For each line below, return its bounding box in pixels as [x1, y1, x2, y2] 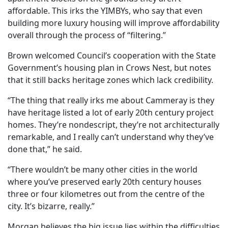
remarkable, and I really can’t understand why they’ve [8, 131, 214, 143]
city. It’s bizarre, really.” [8, 201, 95, 212]
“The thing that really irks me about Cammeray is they [8, 95, 214, 106]
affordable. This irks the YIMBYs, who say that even [8, 5, 203, 17]
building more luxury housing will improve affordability [8, 17, 219, 29]
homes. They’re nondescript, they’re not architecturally [8, 119, 219, 131]
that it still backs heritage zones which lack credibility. [8, 74, 213, 86]
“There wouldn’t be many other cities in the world [8, 164, 197, 176]
